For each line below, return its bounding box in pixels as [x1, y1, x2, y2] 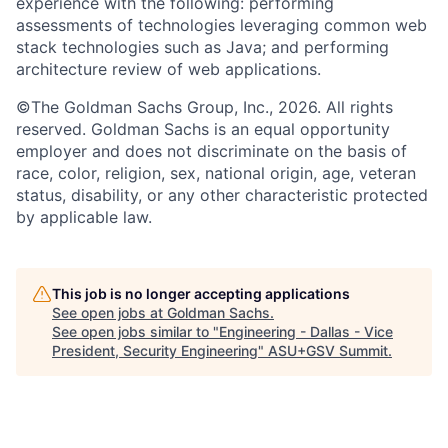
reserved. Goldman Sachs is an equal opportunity [16, 118, 390, 139]
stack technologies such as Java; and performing [16, 36, 389, 57]
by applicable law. [16, 206, 152, 227]
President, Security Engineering [52, 341, 258, 359]
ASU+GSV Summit [268, 341, 388, 359]
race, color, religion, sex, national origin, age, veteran [16, 162, 416, 183]
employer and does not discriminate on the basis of [16, 140, 407, 161]
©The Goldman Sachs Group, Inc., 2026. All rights [16, 96, 393, 117]
